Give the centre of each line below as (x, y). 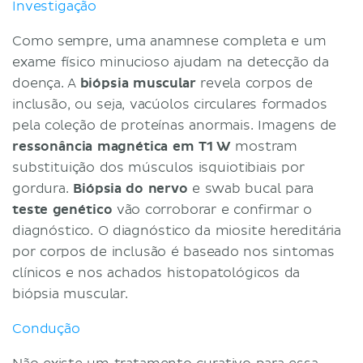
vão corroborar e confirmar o (212, 209)
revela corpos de (254, 83)
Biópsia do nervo (130, 188)
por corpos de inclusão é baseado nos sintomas (173, 252)
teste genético (62, 209)
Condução (46, 329)
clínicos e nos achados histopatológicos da (156, 273)
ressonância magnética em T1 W (122, 146)
